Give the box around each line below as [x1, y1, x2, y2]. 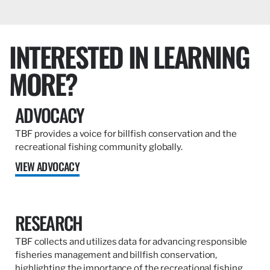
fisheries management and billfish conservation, [15, 250, 218, 261]
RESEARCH [15, 209, 83, 237]
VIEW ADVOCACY [15, 159, 80, 175]
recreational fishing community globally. [15, 142, 183, 153]
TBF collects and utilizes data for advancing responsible [15, 236, 248, 248]
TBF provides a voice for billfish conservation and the [15, 128, 237, 140]
